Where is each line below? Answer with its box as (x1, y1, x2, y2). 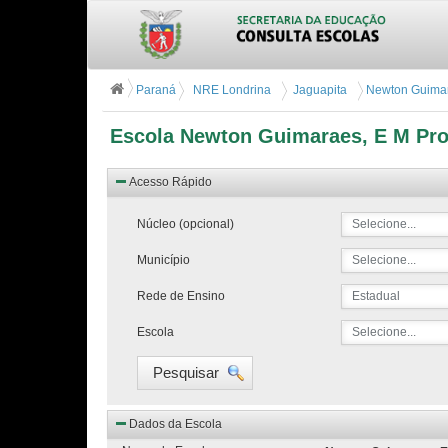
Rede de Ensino (137, 289, 225, 303)
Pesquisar (153, 364, 220, 381)
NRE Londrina (190, 84, 271, 97)
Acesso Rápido (129, 175, 212, 189)
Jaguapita (287, 84, 347, 97)
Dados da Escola (129, 417, 222, 431)
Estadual (351, 289, 400, 303)
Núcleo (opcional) (137, 217, 234, 231)
